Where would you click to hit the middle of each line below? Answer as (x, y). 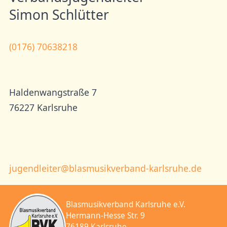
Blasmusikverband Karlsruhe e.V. (126, 204)
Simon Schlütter (59, 15)
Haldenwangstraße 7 (53, 92)
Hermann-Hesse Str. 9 (106, 215)
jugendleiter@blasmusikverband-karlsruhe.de (105, 168)
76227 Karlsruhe (43, 108)
